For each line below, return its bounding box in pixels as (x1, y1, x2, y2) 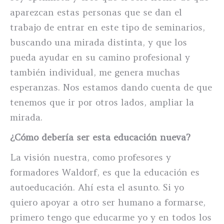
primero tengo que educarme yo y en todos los (10, 211, 211, 223)
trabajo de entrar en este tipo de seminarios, (10, 21, 205, 33)
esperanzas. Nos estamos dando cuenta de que (10, 81, 212, 93)
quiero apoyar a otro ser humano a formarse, (10, 196, 205, 208)
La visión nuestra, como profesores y (10, 151, 171, 163)
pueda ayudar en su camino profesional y (10, 51, 190, 63)
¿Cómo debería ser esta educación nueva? (10, 131, 190, 143)
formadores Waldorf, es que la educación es (10, 166, 199, 178)
